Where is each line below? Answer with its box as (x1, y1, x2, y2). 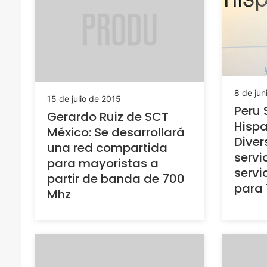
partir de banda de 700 (47, 170, 185, 188)
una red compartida (47, 139, 167, 157)
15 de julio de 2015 (47, 94, 121, 104)
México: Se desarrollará (47, 124, 185, 141)
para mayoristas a (47, 155, 159, 172)
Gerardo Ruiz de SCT (47, 108, 169, 126)
